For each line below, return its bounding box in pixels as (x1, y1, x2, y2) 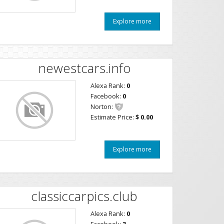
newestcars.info (37, 58, 131, 77)
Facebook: (90, 91, 122, 100)
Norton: (90, 102, 113, 111)
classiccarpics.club (31, 186, 137, 205)
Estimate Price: (90, 112, 135, 121)
